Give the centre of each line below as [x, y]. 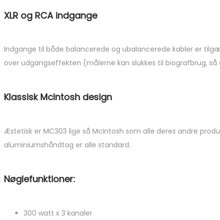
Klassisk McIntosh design [58, 97]
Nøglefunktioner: [40, 179]
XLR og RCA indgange [51, 15]
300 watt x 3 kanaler [58, 213]
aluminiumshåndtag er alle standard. [67, 145]
